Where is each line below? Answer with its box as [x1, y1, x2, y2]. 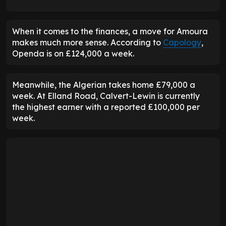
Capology [163, 37, 201, 47]
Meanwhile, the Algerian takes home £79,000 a [12, 79, 195, 90]
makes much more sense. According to [12, 37, 163, 47]
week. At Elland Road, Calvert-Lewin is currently [12, 90, 200, 101]
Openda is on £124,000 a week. [12, 48, 134, 59]
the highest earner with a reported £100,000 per [12, 101, 200, 112]
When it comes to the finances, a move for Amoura [12, 26, 208, 36]
